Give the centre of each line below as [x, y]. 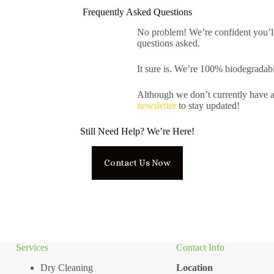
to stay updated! [208, 105]
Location [194, 267]
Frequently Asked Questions [137, 12]
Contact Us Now [137, 163]
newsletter [157, 105]
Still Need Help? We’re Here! [137, 131]
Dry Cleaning [66, 267]
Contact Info [200, 247]
